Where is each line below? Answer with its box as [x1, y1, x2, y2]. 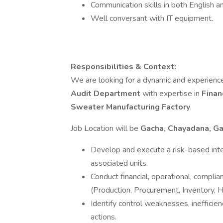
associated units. [91, 158, 148, 169]
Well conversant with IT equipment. [91, 13, 213, 24]
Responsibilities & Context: [71, 61, 176, 72]
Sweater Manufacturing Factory [71, 102, 190, 112]
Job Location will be [71, 123, 140, 134]
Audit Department [71, 88, 140, 99]
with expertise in [140, 88, 202, 99]
